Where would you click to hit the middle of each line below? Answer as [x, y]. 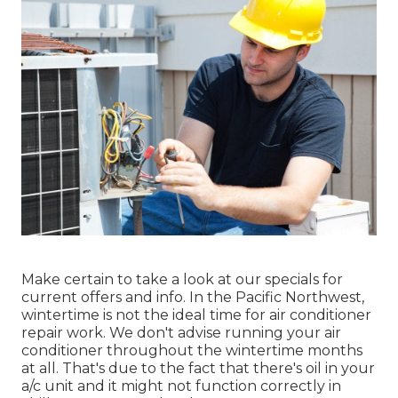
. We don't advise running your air [222, 333]
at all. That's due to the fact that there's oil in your [198, 369]
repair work [62, 333]
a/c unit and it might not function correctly [173, 386]
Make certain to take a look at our [143, 280]
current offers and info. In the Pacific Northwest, [193, 298]
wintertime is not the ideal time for [145, 315]
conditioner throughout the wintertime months [192, 351]
